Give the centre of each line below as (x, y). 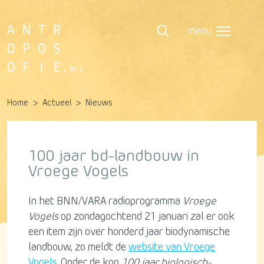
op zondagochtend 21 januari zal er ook (146, 217)
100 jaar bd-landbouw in (114, 156)
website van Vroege (172, 247)
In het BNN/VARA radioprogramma (105, 201)
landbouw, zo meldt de (78, 247)
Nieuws (99, 103)
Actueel (57, 103)
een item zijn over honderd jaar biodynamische (129, 232)
